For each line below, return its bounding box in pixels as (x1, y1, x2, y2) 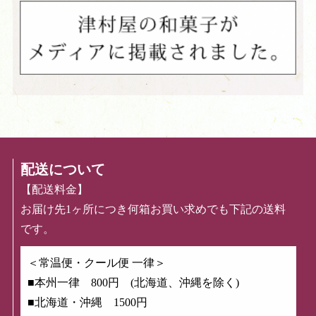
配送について (20, 161, 105, 177)
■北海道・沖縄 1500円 (28, 296, 147, 308)
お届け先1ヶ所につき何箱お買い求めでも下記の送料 (20, 202, 286, 215)
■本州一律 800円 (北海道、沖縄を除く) (28, 276, 239, 288)
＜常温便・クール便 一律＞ (28, 256, 166, 269)
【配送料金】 (20, 183, 88, 195)
